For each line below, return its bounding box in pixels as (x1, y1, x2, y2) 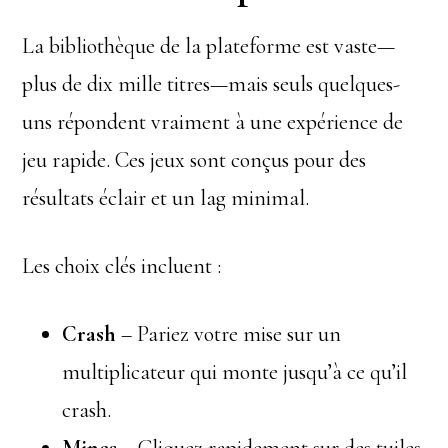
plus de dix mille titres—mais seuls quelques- (22, 71, 401, 97)
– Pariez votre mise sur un (116, 321, 342, 347)
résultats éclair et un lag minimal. (22, 185, 310, 211)
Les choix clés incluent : (22, 253, 222, 279)
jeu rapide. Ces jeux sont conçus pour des (22, 147, 367, 173)
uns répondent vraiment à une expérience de (22, 109, 404, 135)
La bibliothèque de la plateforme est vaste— (22, 33, 396, 59)
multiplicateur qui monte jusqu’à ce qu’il (62, 359, 408, 385)
